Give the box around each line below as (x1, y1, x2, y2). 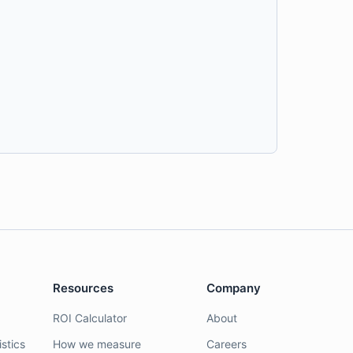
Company (206, 281, 261, 295)
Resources (53, 281, 114, 295)
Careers (206, 337, 247, 351)
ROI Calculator (53, 311, 128, 325)
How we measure (53, 337, 142, 351)
